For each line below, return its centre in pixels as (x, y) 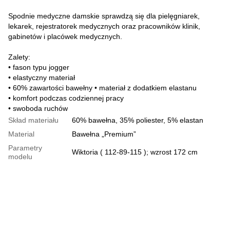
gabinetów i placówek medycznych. (65, 36)
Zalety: (19, 57)
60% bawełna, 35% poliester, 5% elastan (138, 120)
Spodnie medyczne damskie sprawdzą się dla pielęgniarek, (104, 16)
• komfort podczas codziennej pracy (66, 98)
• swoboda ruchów (38, 108)
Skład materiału (33, 120)
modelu (20, 156)
